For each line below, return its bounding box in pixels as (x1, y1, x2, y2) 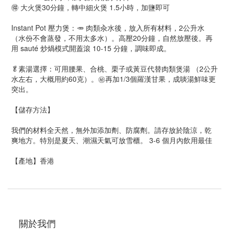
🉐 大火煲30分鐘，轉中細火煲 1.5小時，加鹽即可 (11, 2, 170, 12)
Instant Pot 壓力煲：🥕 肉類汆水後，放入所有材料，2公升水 (11, 22, 204, 33)
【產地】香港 (11, 155, 54, 166)
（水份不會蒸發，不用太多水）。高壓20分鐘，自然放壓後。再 (11, 33, 213, 43)
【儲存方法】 (11, 104, 54, 114)
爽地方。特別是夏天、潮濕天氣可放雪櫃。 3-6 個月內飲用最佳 (11, 135, 212, 145)
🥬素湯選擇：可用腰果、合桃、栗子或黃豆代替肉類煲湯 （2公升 (11, 63, 218, 74)
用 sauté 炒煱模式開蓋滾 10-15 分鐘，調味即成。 (11, 43, 171, 53)
